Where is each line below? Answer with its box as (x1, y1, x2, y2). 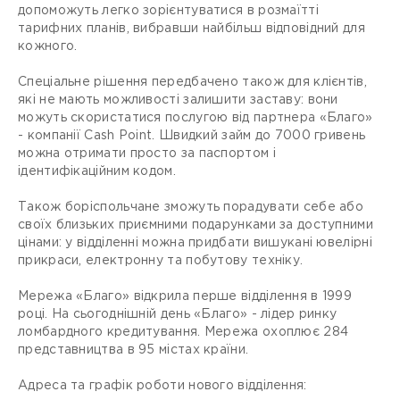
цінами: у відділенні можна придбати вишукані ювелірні (18, 237, 372, 249)
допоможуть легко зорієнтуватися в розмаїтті (18, 5, 319, 17)
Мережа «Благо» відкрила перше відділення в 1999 (18, 291, 353, 303)
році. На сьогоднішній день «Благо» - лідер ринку (18, 309, 337, 321)
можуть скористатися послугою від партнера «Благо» (18, 112, 373, 124)
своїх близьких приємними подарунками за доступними (18, 220, 373, 231)
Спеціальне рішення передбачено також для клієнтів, (18, 77, 367, 88)
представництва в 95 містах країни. (18, 345, 249, 356)
